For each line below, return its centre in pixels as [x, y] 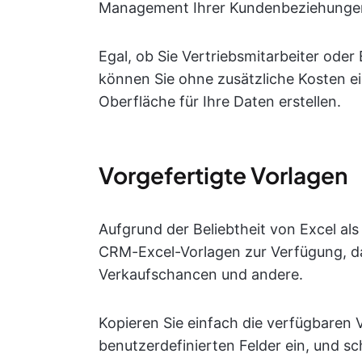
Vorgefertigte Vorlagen [223, 175]
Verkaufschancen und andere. [201, 274]
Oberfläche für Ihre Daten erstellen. [220, 101]
